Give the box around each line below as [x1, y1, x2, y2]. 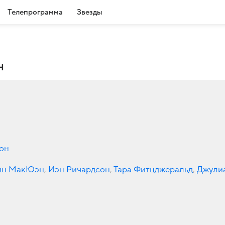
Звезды [77, 8, 102, 16]
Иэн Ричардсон [48, 165, 110, 174]
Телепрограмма [8, 8, 63, 16]
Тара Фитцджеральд [114, 165, 193, 174]
